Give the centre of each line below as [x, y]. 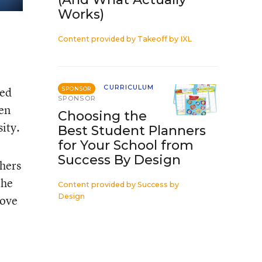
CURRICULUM [129, 87]
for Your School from [126, 145]
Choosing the [102, 116]
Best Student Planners [132, 131]
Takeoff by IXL [165, 39]
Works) [81, 14]
